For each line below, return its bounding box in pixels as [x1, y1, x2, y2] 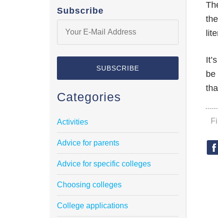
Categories [57, 90, 121, 104]
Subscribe [57, 6, 104, 16]
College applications [57, 201, 128, 210]
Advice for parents [57, 139, 119, 147]
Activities [57, 118, 88, 127]
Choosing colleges [57, 181, 122, 189]
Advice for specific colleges [57, 160, 151, 168]
